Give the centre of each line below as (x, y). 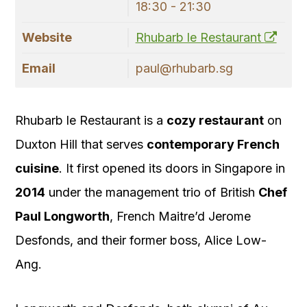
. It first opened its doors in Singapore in (172, 169)
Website (47, 38)
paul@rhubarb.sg (184, 69)
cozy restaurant (215, 121)
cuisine (37, 169)
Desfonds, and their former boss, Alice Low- (141, 241)
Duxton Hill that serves (81, 145)
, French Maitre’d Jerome (180, 217)
